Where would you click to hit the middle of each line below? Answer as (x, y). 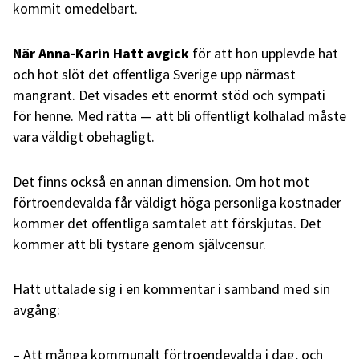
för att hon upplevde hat (264, 53)
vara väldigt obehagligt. (84, 136)
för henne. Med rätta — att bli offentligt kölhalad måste (179, 115)
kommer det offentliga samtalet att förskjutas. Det (167, 223)
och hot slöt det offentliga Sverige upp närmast (154, 74)
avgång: (36, 309)
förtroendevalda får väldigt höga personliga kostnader (177, 202)
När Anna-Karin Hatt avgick (101, 53)
